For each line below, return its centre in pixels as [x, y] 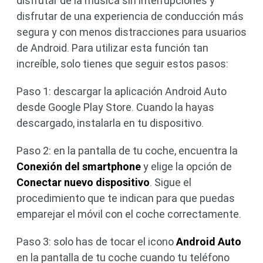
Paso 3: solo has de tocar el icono [96, 241]
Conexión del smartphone [80, 166]
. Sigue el [171, 182]
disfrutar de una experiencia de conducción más [130, 16]
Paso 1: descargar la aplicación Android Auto [122, 91]
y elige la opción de [188, 166]
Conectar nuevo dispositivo [83, 182]
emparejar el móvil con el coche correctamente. [129, 214]
